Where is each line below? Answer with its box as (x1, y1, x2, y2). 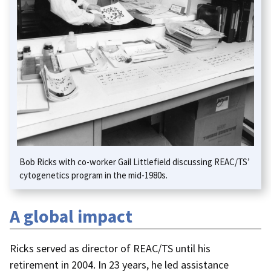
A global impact (10, 205, 132, 228)
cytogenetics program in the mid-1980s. (19, 169, 168, 181)
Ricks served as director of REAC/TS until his (10, 241, 211, 256)
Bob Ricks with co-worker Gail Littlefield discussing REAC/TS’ (19, 155, 250, 168)
